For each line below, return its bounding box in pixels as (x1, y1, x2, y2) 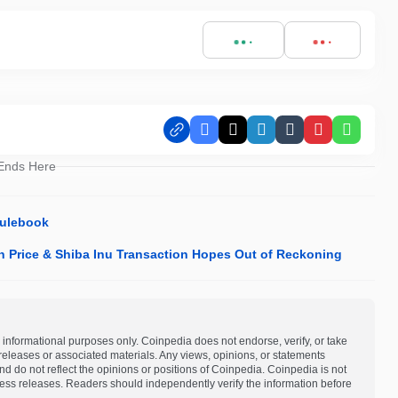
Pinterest (316, 129, 378, 145)
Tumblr (288, 129, 336, 145)
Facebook (203, 129, 271, 145)
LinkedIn (259, 129, 319, 145)
